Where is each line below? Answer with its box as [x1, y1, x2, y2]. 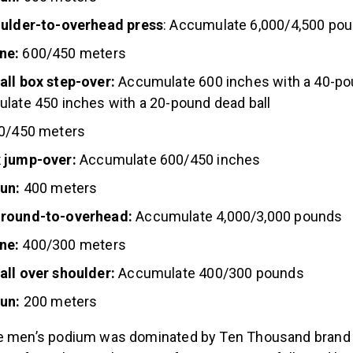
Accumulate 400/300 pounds [115, 264, 304, 281]
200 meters [23, 292, 98, 310]
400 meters [20, 179, 98, 196]
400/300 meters [22, 236, 126, 253]
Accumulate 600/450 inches [76, 150, 261, 168]
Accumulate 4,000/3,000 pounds [132, 207, 343, 225]
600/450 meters [19, 44, 126, 61]
